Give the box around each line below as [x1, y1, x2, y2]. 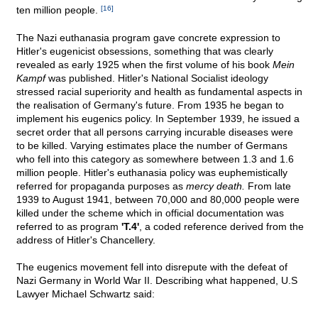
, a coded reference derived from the [139, 221, 304, 233]
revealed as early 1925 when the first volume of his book [16, 59, 273, 71]
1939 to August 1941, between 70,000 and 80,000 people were [16, 194, 300, 206]
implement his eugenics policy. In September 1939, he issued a [16, 113, 300, 125]
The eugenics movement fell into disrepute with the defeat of [16, 261, 287, 273]
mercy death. [186, 180, 245, 192]
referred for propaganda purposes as [16, 180, 186, 192]
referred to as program [16, 221, 121, 233]
